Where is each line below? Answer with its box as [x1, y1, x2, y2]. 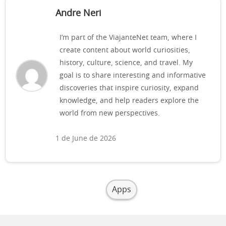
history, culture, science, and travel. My [60, 59, 193, 67]
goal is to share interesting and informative [60, 72, 206, 79]
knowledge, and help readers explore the [60, 97, 199, 104]
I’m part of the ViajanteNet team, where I [60, 34, 197, 41]
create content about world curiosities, [60, 46, 190, 54]
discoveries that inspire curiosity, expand [60, 84, 199, 92]
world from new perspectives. [60, 109, 160, 117]
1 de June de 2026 [55, 135, 116, 142]
